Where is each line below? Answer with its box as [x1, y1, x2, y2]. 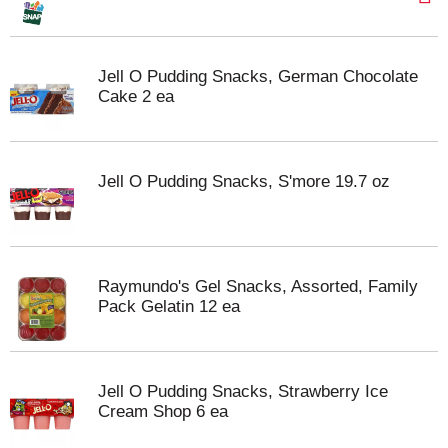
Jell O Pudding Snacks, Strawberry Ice [98, 382, 388, 401]
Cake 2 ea [98, 87, 174, 106]
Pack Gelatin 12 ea [98, 297, 240, 316]
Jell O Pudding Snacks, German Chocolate [98, 67, 418, 86]
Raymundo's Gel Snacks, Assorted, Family [98, 277, 418, 296]
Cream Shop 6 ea [98, 402, 228, 421]
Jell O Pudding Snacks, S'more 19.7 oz [98, 172, 390, 191]
